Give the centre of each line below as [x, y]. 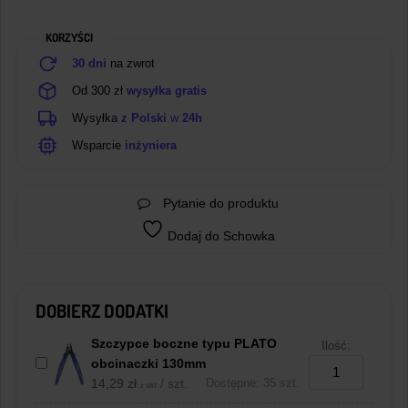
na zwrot [131, 64]
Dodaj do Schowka [219, 235]
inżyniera [151, 146]
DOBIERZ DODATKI [102, 310]
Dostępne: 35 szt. [253, 383]
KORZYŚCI [69, 38]
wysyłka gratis [167, 91]
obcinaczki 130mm [148, 363]
